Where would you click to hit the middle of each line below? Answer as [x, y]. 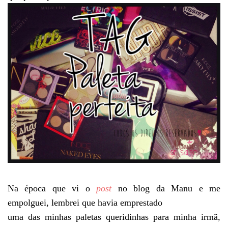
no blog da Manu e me [166, 188]
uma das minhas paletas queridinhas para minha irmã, [114, 217]
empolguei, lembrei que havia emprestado [85, 202]
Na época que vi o [52, 188]
